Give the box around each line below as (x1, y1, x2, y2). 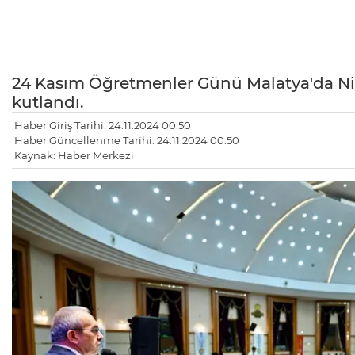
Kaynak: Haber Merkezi (14, 149, 134, 162)
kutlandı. (12, 93, 84, 113)
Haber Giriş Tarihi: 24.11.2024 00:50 (14, 119, 191, 132)
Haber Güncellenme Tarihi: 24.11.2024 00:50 (14, 134, 239, 147)
